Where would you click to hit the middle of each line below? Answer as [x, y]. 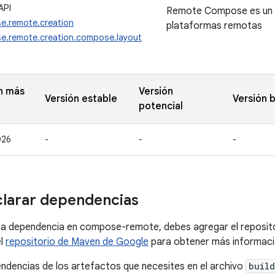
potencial [161, 106]
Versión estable [81, 99]
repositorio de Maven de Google [77, 242]
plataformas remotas [214, 26]
